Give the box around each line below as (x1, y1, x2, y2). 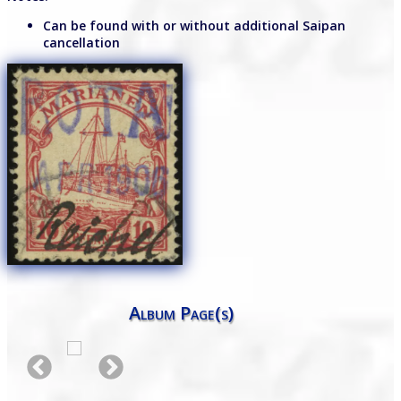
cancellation (43, 34, 120, 52)
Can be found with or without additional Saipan (43, 17, 346, 35)
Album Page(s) (128, 301, 234, 326)
